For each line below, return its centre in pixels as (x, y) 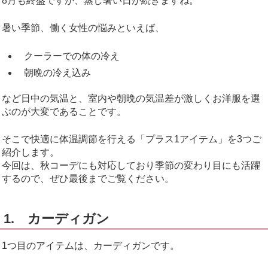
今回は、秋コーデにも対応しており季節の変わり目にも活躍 (131, 165)
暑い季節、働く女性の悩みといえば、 (83, 28)
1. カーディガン (57, 218)
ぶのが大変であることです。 (64, 111)
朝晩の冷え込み (57, 72)
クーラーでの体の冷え (72, 56)
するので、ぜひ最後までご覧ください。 (88, 178)
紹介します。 (31, 152)
